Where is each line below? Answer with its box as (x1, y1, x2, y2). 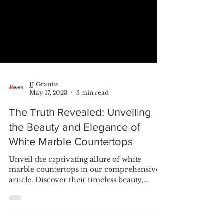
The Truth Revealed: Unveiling (9, 145, 151, 157)
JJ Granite (29, 119, 59, 127)
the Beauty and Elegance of (9, 160, 140, 172)
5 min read (76, 128, 109, 136)
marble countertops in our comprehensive (9, 204, 160, 213)
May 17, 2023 (29, 128, 67, 136)
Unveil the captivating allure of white (9, 193, 141, 203)
